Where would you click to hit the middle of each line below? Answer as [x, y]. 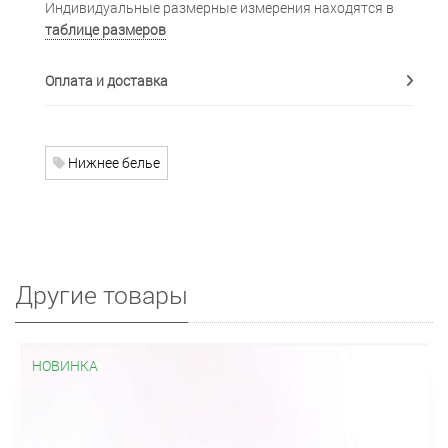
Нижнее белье [112, 162]
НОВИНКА [64, 365]
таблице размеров [105, 29]
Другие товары [101, 294]
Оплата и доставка [106, 80]
